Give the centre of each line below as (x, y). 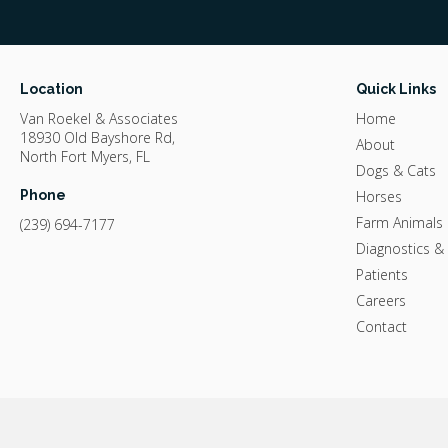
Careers (380, 300)
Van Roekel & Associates (98, 118)
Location (51, 88)
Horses (378, 196)
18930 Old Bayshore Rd (95, 137)
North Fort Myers (74, 156)
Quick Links (395, 88)
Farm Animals (399, 222)
